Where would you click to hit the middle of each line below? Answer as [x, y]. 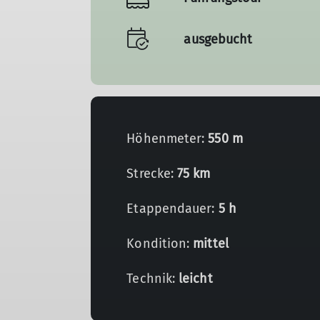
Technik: [153, 279]
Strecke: [152, 174]
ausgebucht [218, 39]
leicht [196, 279]
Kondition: [160, 244]
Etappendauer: [172, 209]
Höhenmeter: [167, 139]
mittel [211, 244]
